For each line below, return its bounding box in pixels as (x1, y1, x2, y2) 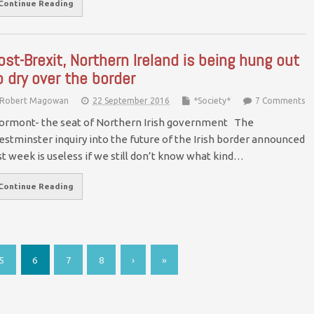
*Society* (193, 96, 231, 106)
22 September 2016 (93, 96, 170, 106)
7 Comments (255, 96, 305, 106)
